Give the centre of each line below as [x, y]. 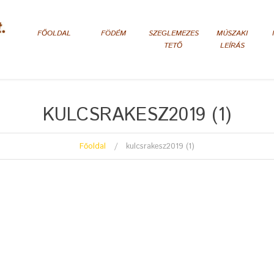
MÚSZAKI [232, 33]
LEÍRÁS [232, 46]
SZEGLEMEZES [174, 33]
